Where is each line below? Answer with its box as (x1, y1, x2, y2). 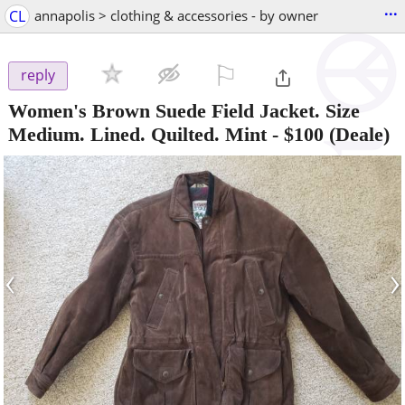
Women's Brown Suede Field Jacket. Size (8, 99, 360, 122)
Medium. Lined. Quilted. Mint (8, 122, 267, 146)
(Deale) (324, 122, 390, 146)
